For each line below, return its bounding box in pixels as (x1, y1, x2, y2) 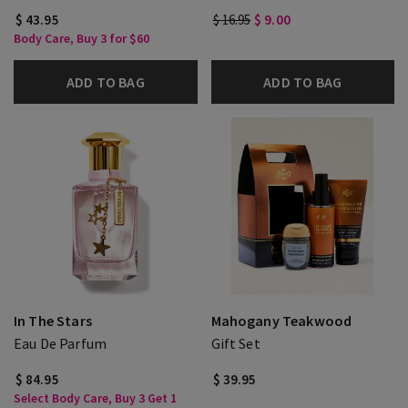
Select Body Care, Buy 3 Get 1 (14, 390, 177, 406)
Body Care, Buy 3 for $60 (14, 30, 149, 46)
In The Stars (14, 311, 92, 330)
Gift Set (210, 334, 260, 352)
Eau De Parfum (14, 334, 107, 352)
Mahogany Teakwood (210, 311, 352, 330)
